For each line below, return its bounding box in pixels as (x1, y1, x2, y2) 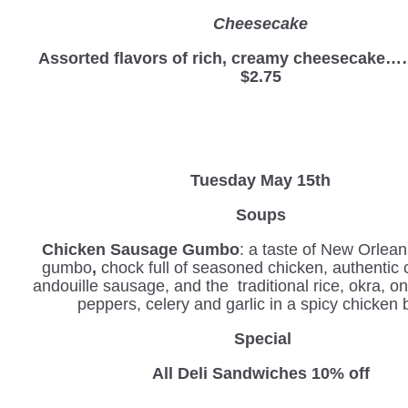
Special (234, 329, 292, 348)
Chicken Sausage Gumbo (42, 240, 240, 259)
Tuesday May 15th (190, 170, 331, 189)
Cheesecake (213, 14, 309, 33)
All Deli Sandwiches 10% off (151, 363, 370, 382)
